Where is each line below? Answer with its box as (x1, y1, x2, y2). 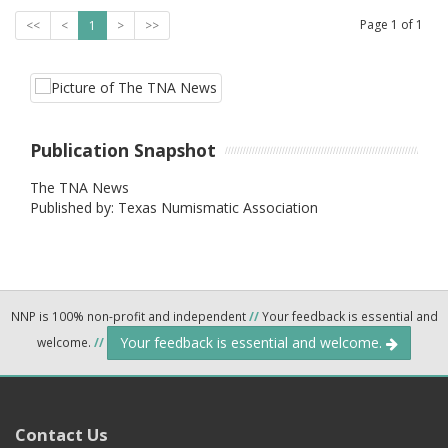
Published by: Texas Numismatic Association (30, 197, 318, 217)
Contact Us (15, 422, 108, 446)
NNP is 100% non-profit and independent (10, 307, 249, 324)
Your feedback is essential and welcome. (120, 332, 386, 352)
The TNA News (30, 177, 129, 197)
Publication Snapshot (30, 138, 216, 162)
